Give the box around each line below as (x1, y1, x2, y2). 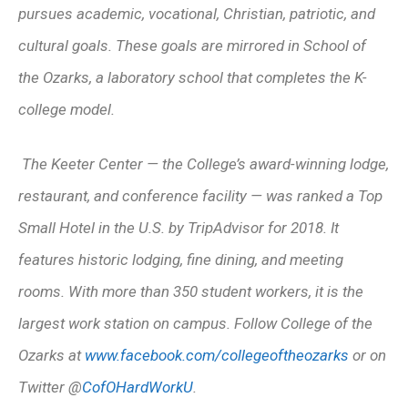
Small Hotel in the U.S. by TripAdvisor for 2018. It (18, 219, 339, 237)
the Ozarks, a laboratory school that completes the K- (18, 67, 367, 87)
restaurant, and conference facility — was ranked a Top (18, 187, 382, 205)
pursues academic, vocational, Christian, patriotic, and (18, 4, 375, 23)
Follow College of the (230, 314, 372, 332)
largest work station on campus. (18, 314, 230, 332)
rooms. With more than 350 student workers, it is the (18, 282, 363, 301)
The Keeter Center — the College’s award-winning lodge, (22, 155, 389, 173)
